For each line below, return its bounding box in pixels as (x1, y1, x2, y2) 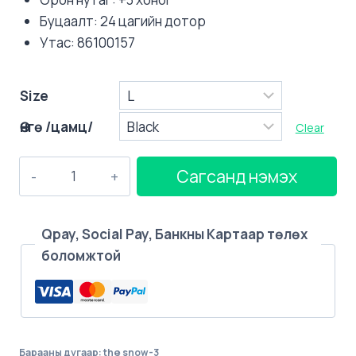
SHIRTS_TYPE (19, 222, 107, 241)
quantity (19, 265, 70, 284)
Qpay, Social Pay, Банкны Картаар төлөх (41, 224, 308, 243)
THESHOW (19, 179, 84, 198)
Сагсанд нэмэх (176, 164, 297, 188)
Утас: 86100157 (39, 33, 135, 52)
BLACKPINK (19, 157, 87, 176)
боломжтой (41, 246, 121, 265)
